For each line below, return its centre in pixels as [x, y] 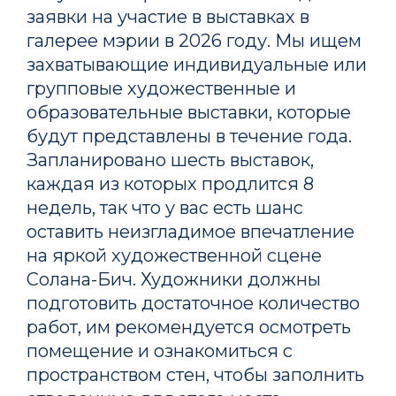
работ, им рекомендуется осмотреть [189, 327]
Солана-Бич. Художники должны [174, 279]
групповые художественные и [161, 88]
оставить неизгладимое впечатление [190, 231]
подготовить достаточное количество [193, 303]
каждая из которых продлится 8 [170, 183]
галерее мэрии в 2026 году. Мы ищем [194, 40]
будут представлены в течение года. [189, 136]
